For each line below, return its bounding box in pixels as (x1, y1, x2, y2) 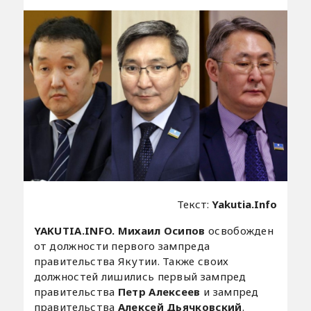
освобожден (205, 223, 274, 237)
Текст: (177, 196, 212, 211)
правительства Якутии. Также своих (33, 253, 229, 268)
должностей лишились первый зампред (33, 269, 246, 283)
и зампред (203, 284, 259, 299)
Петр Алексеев (117, 284, 203, 299)
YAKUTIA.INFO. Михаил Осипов (33, 223, 205, 237)
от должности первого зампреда (33, 238, 210, 253)
